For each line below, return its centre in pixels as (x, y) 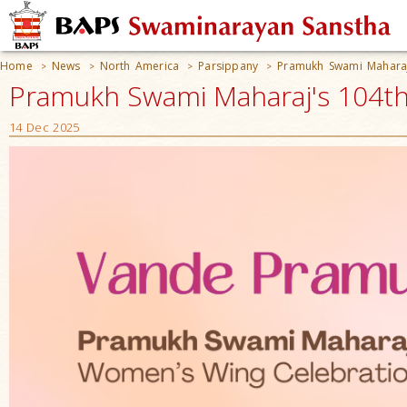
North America (139, 66)
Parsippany (228, 66)
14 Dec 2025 (45, 127)
